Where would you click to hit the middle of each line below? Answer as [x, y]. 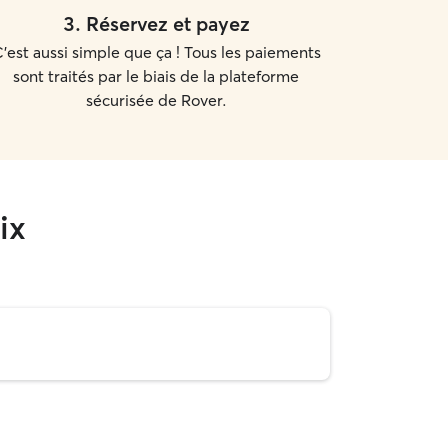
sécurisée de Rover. [156, 100]
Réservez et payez [167, 23]
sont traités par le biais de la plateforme [156, 76]
